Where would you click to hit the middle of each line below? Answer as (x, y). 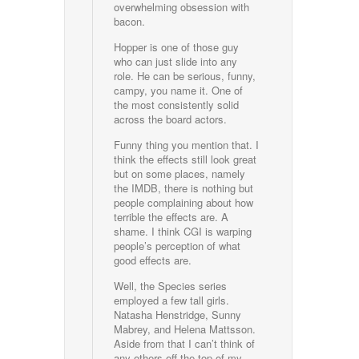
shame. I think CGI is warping (183, 232)
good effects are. (153, 260)
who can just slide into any (176, 62)
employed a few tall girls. (172, 301)
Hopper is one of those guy (177, 47)
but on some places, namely (180, 174)
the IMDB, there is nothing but (184, 188)
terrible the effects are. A (171, 217)
